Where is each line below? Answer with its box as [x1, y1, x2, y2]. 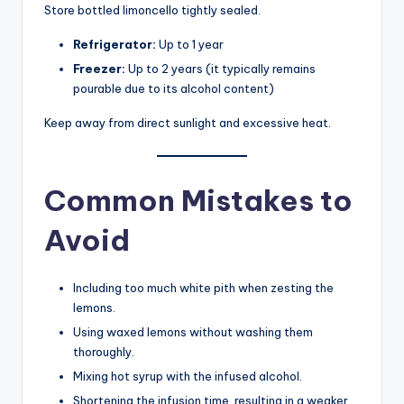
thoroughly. [73, 344, 134, 360]
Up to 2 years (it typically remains [125, 60, 316, 76]
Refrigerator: [73, 36, 156, 51]
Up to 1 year [156, 36, 224, 51]
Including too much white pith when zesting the [73, 280, 334, 295]
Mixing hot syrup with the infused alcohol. [73, 369, 302, 384]
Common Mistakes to [44, 181, 353, 218]
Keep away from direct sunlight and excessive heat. [44, 115, 331, 130]
